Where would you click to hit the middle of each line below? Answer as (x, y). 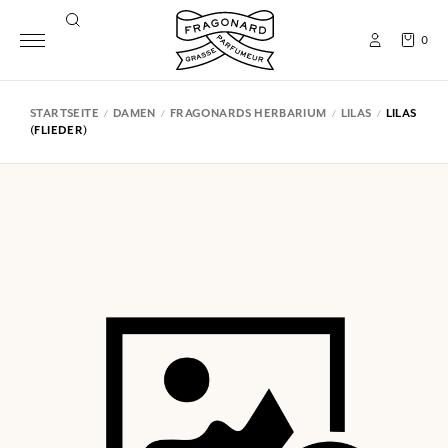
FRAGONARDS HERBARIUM (248, 113)
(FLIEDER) (59, 130)
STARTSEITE (64, 113)
